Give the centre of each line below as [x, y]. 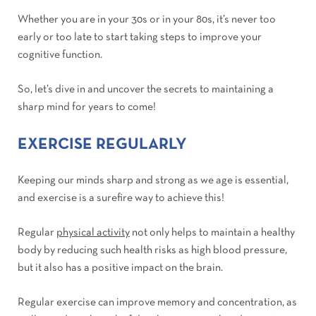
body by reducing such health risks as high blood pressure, [152, 251]
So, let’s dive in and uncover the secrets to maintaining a [146, 90]
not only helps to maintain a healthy [212, 233]
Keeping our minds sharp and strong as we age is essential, [153, 181]
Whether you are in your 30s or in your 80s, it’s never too [147, 20]
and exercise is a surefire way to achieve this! [121, 199]
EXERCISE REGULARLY [102, 145]
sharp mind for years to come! [87, 108]
